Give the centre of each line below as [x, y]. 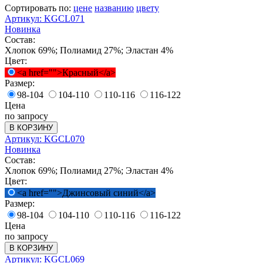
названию [114, 8]
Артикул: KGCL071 [45, 19]
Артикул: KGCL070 [45, 139]
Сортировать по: [39, 8]
